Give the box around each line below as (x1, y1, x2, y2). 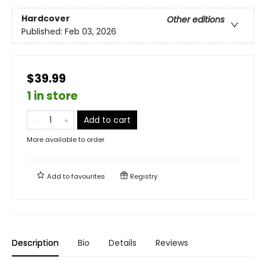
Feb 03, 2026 (65, 25, 116, 37)
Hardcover (21, 12, 70, 24)
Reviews (156, 236, 188, 249)
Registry (128, 171, 157, 181)
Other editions (167, 13, 224, 26)
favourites (71, 171, 105, 181)
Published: (21, 25, 65, 37)
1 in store (27, 87, 78, 104)
